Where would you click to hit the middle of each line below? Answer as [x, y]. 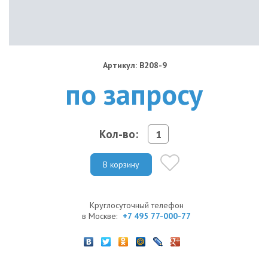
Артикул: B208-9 [135, 65]
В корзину [121, 164]
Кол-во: [119, 134]
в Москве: [101, 216]
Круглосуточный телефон [136, 205]
